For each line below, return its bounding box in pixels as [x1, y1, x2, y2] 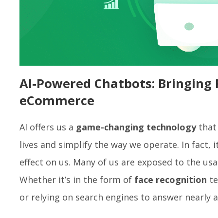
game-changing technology [76, 121, 196, 133]
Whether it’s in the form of [19, 173, 134, 185]
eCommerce [19, 91, 94, 109]
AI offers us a [19, 121, 76, 133]
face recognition [134, 173, 207, 185]
